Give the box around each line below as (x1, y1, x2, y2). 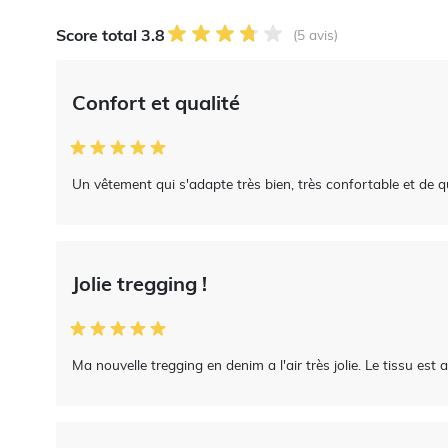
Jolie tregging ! (72, 271, 207, 297)
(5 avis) (293, 26, 338, 44)
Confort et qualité (72, 90, 240, 116)
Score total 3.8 (56, 25, 165, 46)
